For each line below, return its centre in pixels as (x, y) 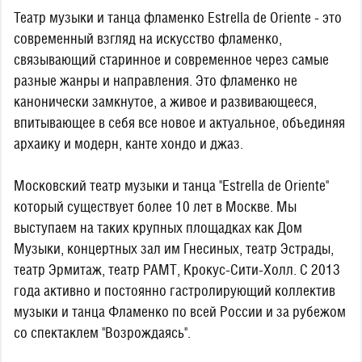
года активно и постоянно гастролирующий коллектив (175, 290)
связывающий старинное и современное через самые (171, 59)
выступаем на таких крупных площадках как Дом (158, 227)
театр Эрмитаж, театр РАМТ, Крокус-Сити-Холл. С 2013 (177, 269)
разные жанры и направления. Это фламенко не (156, 80)
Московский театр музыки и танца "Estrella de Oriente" (171, 185)
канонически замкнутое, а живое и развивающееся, (165, 101)
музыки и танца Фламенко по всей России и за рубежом (180, 311)
